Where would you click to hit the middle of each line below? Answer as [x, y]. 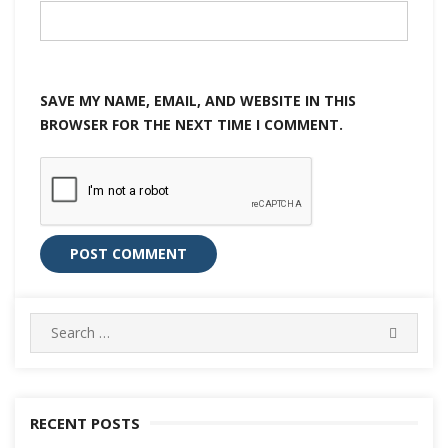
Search [51, 323]
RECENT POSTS [85, 422]
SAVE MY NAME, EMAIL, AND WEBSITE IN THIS [198, 100]
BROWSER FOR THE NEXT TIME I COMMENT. [191, 124]
